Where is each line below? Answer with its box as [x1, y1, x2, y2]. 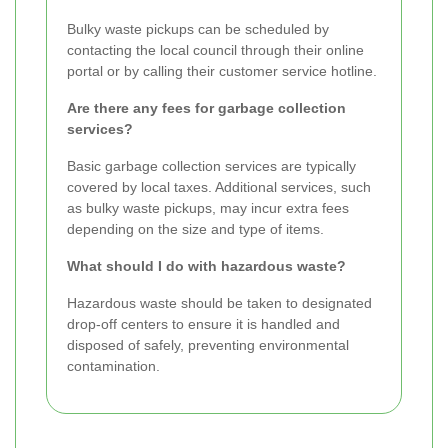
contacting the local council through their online [67, 42, 364, 59]
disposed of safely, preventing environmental [67, 337, 349, 354]
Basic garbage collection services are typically [67, 158, 356, 175]
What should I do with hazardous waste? [67, 258, 346, 275]
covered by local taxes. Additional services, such [67, 179, 371, 196]
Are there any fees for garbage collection [67, 100, 346, 117]
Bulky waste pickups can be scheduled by [67, 21, 329, 38]
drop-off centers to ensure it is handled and [67, 316, 340, 333]
